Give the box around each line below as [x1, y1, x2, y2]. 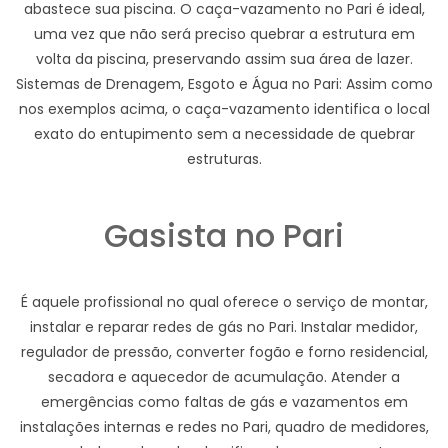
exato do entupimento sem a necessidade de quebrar [33, 123, 415, 144]
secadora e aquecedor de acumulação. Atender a [48, 366, 400, 387]
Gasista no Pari [104, 212, 344, 258]
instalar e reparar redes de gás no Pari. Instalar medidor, [30, 316, 418, 337]
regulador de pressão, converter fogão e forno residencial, [20, 341, 428, 362]
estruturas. [186, 148, 262, 169]
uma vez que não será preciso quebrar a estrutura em [33, 23, 415, 44]
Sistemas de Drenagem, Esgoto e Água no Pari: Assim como [15, 73, 433, 94]
